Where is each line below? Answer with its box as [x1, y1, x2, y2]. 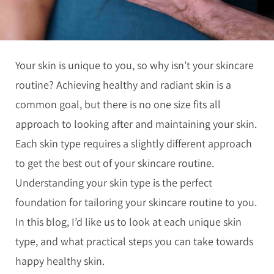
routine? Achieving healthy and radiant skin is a [15, 78, 231, 92]
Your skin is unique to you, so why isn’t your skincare [15, 58, 254, 72]
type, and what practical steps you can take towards [15, 234, 253, 248]
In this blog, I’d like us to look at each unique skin [15, 215, 242, 229]
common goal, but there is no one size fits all [15, 97, 221, 111]
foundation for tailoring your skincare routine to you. [15, 195, 257, 209]
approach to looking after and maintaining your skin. [15, 117, 257, 131]
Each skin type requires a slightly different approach [15, 136, 252, 150]
